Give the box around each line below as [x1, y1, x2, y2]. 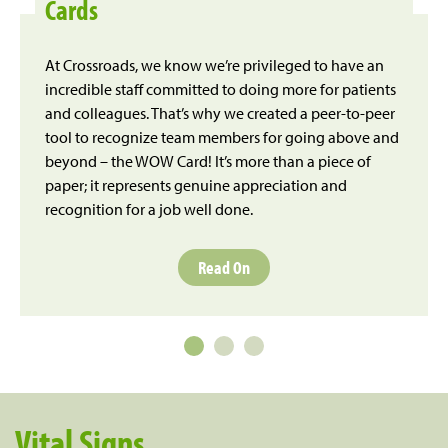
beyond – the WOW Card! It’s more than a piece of [45, 150, 371, 171]
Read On [198, 255, 250, 279]
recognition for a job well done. [45, 198, 253, 219]
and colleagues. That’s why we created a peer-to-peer [45, 102, 395, 123]
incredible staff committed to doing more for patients [45, 78, 396, 99]
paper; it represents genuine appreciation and [45, 174, 347, 195]
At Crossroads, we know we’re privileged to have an [45, 54, 384, 75]
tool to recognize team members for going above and [45, 126, 399, 147]
